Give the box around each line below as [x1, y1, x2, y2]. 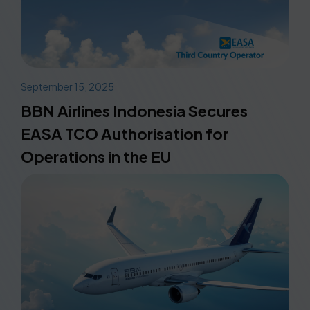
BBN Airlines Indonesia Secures [21, 100, 248, 120]
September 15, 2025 [21, 80, 114, 93]
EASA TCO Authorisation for [21, 123, 228, 143]
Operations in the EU [21, 146, 171, 166]
